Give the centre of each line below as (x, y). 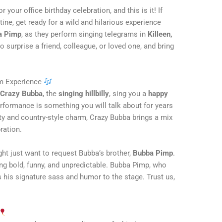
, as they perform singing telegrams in (85, 34)
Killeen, (160, 34)
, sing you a (129, 94)
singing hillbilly (84, 94)
